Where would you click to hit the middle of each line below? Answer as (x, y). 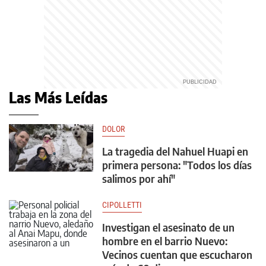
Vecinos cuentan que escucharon (177, 254)
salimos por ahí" (139, 178)
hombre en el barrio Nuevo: (165, 241)
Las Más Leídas (58, 97)
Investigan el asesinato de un (168, 227)
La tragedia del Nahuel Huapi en (175, 151)
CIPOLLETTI (122, 205)
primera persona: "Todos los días (177, 165)
